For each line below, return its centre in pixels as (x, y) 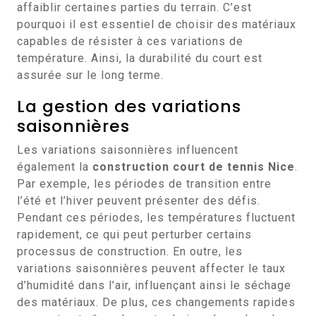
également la (55, 167)
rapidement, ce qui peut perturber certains (134, 235)
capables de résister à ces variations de (130, 41)
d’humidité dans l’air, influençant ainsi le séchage (154, 285)
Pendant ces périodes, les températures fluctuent (156, 218)
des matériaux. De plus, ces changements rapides (156, 302)
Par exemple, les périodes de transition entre (144, 184)
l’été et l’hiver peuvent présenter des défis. (139, 201)
